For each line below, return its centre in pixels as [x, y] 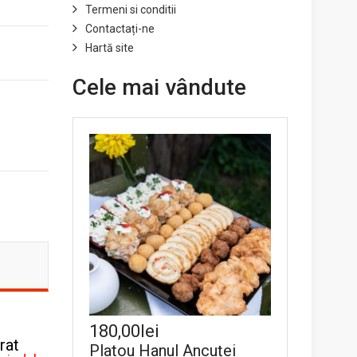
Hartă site [110, 48]
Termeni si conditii [131, 10]
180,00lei [124, 331]
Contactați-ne [120, 29]
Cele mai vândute [159, 87]
